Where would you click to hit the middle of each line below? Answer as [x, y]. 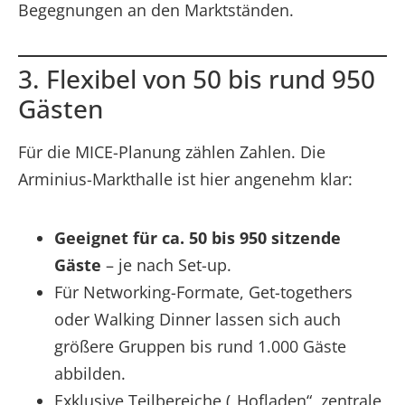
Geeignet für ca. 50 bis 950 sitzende [198, 237]
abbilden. [90, 373]
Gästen [61, 108]
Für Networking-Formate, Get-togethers [203, 292]
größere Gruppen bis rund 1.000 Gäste [200, 346]
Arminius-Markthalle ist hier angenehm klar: [185, 179]
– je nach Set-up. [166, 264]
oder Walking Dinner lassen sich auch [198, 319]
